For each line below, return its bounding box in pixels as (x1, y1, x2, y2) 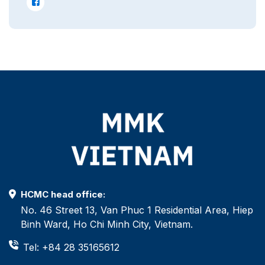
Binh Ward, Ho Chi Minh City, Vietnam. (21, 218, 193, 230)
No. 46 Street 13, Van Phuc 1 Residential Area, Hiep (21, 203, 253, 216)
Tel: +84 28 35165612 (23, 241, 119, 253)
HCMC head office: (21, 188, 105, 200)
